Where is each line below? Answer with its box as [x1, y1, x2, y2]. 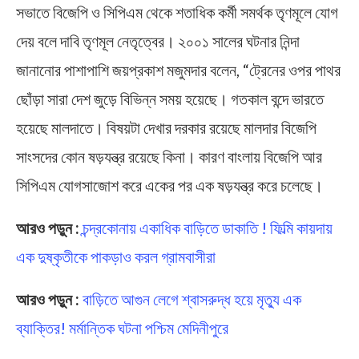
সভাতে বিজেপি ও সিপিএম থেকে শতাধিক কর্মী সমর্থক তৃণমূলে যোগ [16, 2, 338, 22]
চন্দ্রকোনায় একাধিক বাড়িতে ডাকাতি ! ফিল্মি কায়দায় [83, 217, 333, 237]
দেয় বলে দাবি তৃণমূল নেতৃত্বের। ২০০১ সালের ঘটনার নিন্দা [16, 30, 300, 50]
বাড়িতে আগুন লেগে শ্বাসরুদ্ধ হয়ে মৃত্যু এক [83, 288, 301, 309]
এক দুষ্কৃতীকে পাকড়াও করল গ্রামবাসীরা [16, 246, 216, 266]
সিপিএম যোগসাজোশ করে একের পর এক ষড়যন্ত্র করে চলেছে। [16, 175, 323, 195]
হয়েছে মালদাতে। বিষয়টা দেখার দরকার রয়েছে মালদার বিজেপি [16, 117, 317, 137]
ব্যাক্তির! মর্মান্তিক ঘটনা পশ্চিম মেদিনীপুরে [16, 317, 228, 337]
